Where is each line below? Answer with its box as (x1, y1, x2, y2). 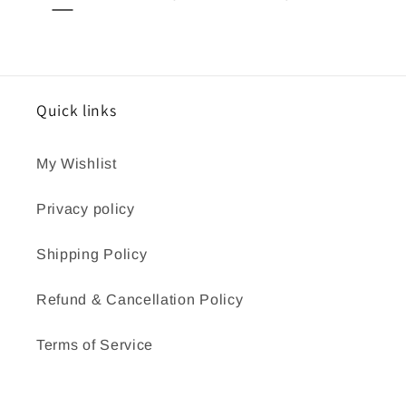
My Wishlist (36, 155, 117, 172)
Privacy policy (36, 200, 135, 217)
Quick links (36, 99, 117, 121)
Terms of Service (36, 336, 154, 353)
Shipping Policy (36, 246, 148, 263)
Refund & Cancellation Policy (36, 291, 244, 308)
